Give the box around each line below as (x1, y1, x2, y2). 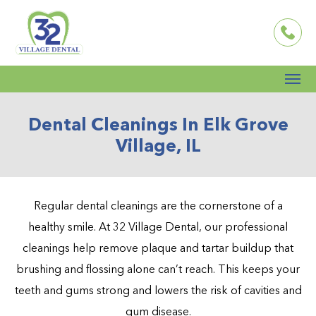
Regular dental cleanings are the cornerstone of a (33, 197, 283, 212)
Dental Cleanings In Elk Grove (28, 113, 288, 135)
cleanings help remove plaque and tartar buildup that (23, 240, 293, 255)
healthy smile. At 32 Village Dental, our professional (28, 219, 288, 233)
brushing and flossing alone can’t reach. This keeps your (16, 261, 300, 276)
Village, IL (115, 134, 201, 156)
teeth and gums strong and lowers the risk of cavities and (14, 282, 302, 297)
